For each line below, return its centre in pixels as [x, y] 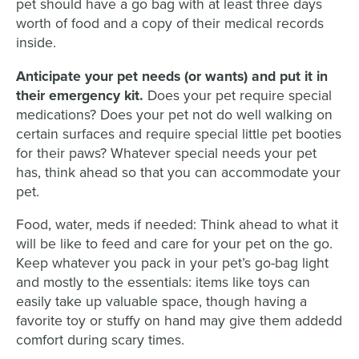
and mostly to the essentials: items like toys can [163, 283]
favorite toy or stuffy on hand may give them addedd [179, 321]
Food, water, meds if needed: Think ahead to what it [177, 225]
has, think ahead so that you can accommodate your [179, 172]
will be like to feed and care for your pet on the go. [175, 244]
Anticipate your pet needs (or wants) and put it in [172, 76]
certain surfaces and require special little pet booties [179, 134]
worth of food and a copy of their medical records [170, 24]
